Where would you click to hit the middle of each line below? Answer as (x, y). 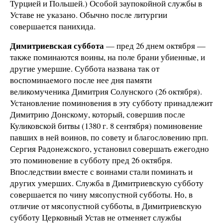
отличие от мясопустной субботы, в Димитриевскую (106, 206)
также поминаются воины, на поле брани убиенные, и (108, 57)
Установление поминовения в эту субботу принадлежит (111, 103)
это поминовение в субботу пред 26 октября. (91, 160)
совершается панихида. (53, 26)
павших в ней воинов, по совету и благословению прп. (109, 137)
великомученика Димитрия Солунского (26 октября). (106, 92)
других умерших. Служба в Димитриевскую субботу (107, 183)
